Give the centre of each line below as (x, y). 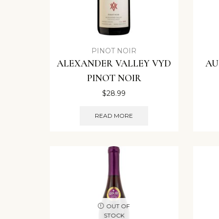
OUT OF (118, 206)
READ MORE (114, 116)
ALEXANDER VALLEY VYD (114, 64)
